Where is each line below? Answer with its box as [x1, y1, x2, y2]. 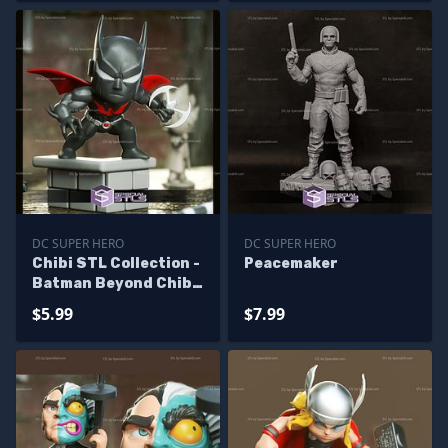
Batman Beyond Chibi [32, 275, 197, 292]
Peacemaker [244, 255, 338, 272]
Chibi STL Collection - [32, 255, 200, 272]
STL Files [32, 295, 103, 312]
